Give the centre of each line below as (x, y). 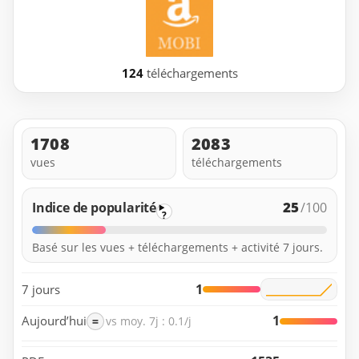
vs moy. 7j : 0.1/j (149, 321)
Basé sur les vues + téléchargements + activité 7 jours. (177, 248)
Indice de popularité (94, 208)
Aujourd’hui (54, 321)
